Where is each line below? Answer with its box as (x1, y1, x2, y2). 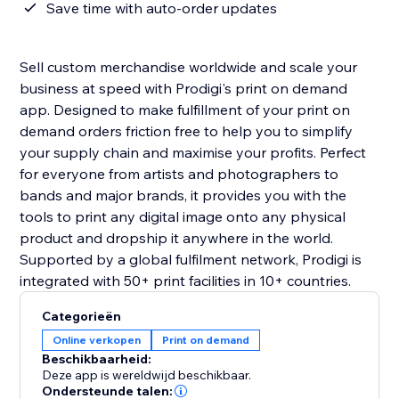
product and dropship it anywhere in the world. (20, 229, 334, 248)
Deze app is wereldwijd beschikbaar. (42, 367, 252, 384)
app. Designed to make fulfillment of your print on (20, 101, 351, 119)
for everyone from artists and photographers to (20, 165, 339, 183)
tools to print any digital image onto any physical (20, 208, 346, 226)
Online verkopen (53, 333, 142, 347)
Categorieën (42, 308, 122, 325)
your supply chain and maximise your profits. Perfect (20, 143, 367, 162)
